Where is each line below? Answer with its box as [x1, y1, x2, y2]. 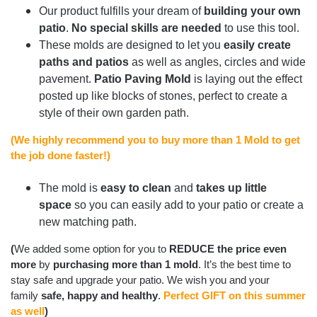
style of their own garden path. [39, 107, 189, 120]
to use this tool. [224, 22, 299, 35]
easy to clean [100, 181, 174, 194]
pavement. [39, 73, 94, 86]
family [11, 289, 41, 301]
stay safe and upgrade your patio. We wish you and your [11, 273, 270, 286]
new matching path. [39, 215, 137, 228]
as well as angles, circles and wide [129, 56, 306, 69]
